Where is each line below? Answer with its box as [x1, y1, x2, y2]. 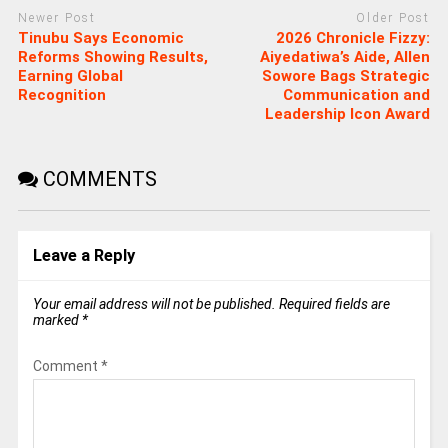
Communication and [283, 86, 431, 105]
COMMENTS [37, 167, 157, 192]
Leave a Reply [32, 246, 135, 266]
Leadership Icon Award [265, 105, 431, 124]
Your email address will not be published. [32, 296, 276, 313]
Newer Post [17, 10, 96, 25]
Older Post [356, 10, 431, 25]
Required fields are [278, 296, 390, 313]
